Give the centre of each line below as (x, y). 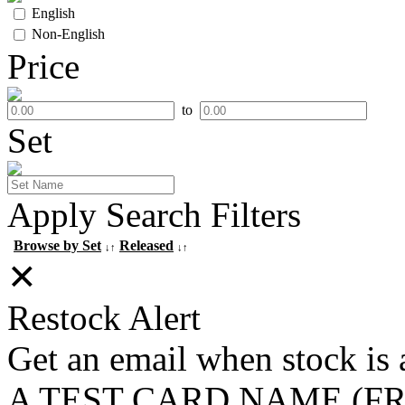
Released (146, 245)
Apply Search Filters (154, 215)
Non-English (68, 34)
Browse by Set (57, 245)
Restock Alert (104, 318)
